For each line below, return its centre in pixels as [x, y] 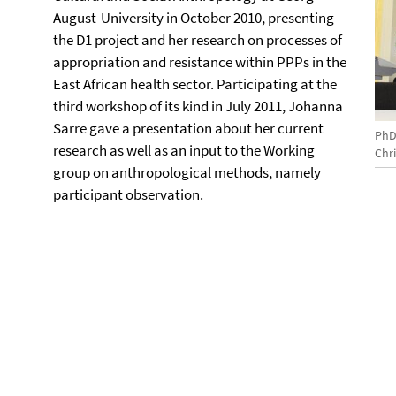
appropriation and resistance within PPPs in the [200, 62]
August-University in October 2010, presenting [194, 18]
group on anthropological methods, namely [187, 172]
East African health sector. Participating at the [195, 84]
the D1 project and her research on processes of [198, 40]
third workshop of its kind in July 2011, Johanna [198, 106]
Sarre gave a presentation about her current [188, 128]
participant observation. [128, 194]
